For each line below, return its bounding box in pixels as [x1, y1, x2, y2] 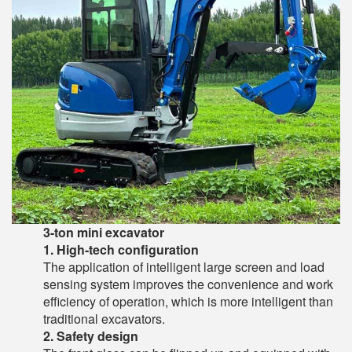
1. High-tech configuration [43, 240, 199, 258]
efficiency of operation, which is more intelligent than [43, 292, 333, 310]
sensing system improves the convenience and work [43, 275, 333, 293]
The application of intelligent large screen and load [43, 258, 324, 276]
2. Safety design [43, 327, 138, 345]
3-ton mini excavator [43, 223, 164, 241]
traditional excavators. [43, 310, 165, 328]
